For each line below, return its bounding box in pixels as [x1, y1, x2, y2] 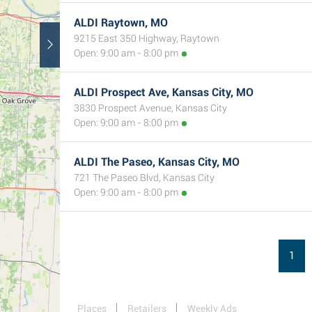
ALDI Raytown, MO [74, 16, 168, 29]
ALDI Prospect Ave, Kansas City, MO [74, 86, 253, 99]
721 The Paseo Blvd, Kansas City [74, 172, 214, 183]
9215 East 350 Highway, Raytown [74, 33, 219, 44]
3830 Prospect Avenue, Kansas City [74, 102, 227, 114]
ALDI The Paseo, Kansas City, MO [74, 155, 240, 169]
